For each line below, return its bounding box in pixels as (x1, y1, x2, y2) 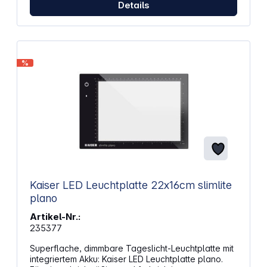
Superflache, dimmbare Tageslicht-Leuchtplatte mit (29, 243, 234, 254)
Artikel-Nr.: (29, 211, 80, 223)
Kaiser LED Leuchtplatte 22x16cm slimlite (29, 179, 198, 192)
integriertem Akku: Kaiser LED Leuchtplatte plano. (29, 254, 223, 265)
